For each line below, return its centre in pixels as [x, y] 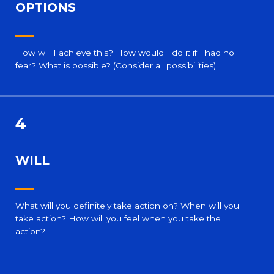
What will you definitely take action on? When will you [127, 205]
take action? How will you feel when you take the [118, 218]
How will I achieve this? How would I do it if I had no [125, 52]
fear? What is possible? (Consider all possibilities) [116, 65]
